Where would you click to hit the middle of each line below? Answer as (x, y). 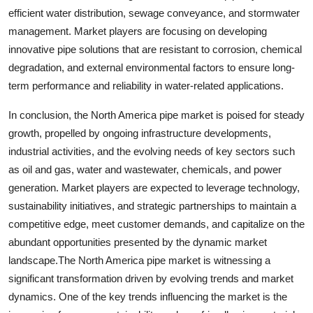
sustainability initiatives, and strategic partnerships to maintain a (152, 205)
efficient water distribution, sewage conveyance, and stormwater (154, 13)
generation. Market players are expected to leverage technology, (154, 187)
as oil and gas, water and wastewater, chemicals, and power (145, 169)
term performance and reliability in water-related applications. (146, 85)
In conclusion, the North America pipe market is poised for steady (156, 115)
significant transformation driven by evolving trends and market (151, 278)
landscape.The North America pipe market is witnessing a (139, 260)
